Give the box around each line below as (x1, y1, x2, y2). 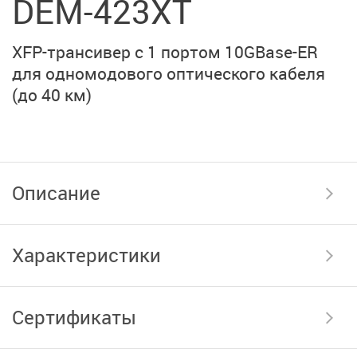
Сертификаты (12, 304, 136, 330)
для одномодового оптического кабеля (12, 61, 325, 84)
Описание (12, 179, 100, 206)
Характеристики (12, 241, 161, 268)
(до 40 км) (12, 83, 92, 106)
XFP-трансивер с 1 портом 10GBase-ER (12, 40, 318, 63)
